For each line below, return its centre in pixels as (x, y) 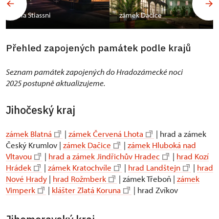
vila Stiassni (33, 15)
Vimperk (21, 190)
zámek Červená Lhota (106, 134)
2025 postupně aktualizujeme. (56, 83)
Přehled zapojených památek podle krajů (99, 48)
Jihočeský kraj (41, 110)
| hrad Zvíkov (155, 190)
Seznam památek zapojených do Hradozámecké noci (94, 72)
